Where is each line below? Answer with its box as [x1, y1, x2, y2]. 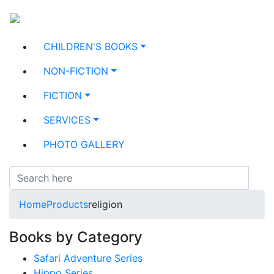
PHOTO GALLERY [43, 138, 125, 150]
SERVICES [43, 114, 91, 126]
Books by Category [9, 228, 143, 246]
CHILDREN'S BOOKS [43, 40, 138, 53]
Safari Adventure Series [34, 252, 143, 264]
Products [46, 198, 88, 210]
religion [88, 198, 122, 210]
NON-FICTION [43, 65, 108, 77]
